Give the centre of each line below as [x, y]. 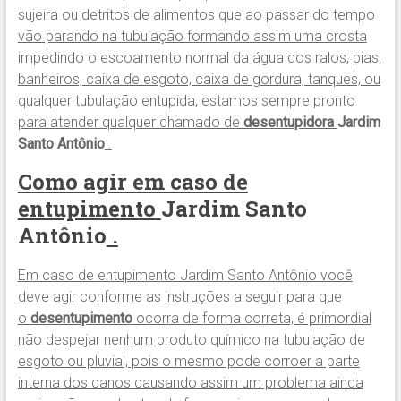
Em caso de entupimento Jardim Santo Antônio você [185, 276]
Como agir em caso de [132, 182]
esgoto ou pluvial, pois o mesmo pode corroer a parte [188, 362]
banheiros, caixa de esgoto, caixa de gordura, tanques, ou [199, 80]
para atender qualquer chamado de [130, 123]
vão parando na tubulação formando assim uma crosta [192, 37]
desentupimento [81, 319]
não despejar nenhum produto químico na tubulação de [191, 340]
